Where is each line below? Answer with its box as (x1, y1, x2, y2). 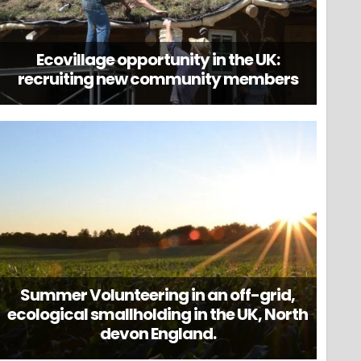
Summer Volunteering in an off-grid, (20, 284, 296, 307)
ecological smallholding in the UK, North (7, 303, 309, 326)
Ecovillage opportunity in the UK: (35, 48, 280, 71)
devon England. (99, 322, 216, 346)
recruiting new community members (17, 67, 298, 90)
